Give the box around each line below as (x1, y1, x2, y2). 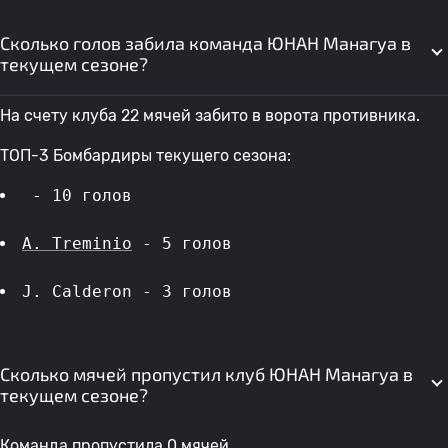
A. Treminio (22, 234, 132, 253)
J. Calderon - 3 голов (22, 282, 242, 301)
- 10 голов (22, 186, 142, 205)
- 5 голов (132, 234, 242, 253)
